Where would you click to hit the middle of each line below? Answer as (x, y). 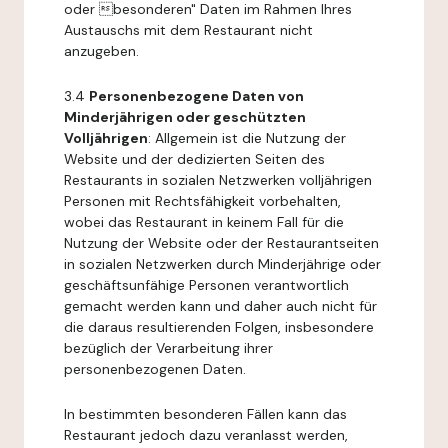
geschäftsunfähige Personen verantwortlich (206, 285)
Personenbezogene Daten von (196, 96)
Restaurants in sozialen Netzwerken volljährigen (218, 180)
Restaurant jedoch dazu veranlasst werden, (206, 435)
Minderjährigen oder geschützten (185, 117)
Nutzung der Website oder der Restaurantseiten (221, 243)
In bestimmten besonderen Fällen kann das (205, 414)
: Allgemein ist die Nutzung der (247, 138)
